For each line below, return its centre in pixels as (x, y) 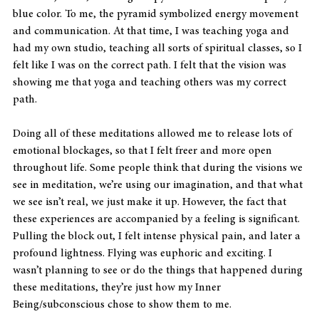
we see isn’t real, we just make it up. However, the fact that (151, 202)
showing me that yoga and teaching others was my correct (151, 82)
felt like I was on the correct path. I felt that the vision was (151, 65)
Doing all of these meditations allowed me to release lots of (154, 134)
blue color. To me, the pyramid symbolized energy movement (157, 14)
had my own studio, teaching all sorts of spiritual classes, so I (159, 48)
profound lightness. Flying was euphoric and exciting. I (144, 253)
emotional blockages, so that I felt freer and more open (144, 151)
